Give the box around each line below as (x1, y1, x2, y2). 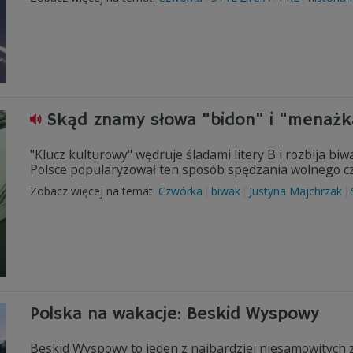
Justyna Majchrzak (249, 184, 342, 199)
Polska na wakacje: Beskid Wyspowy (30, 303, 319, 325)
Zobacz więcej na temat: (30, 184, 158, 199)
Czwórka (158, 184, 203, 199)
